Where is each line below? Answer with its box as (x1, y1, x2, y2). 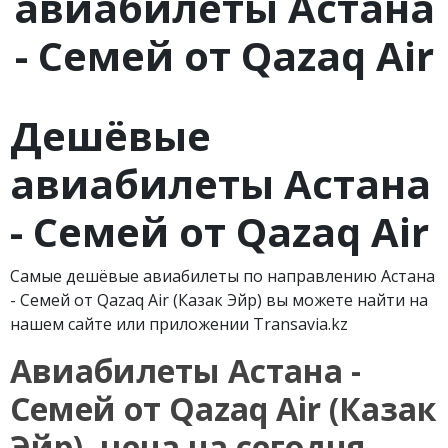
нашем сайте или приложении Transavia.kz (10, 313, 348, 335)
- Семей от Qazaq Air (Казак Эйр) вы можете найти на (10, 289, 428, 311)
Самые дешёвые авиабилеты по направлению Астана (10, 265, 435, 287)
